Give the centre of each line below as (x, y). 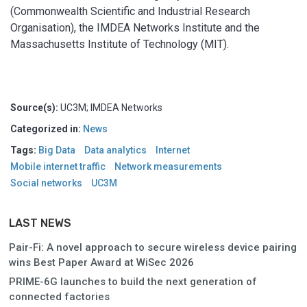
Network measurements (168, 166)
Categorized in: (47, 128)
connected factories (59, 296)
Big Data (57, 150)
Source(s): (35, 107)
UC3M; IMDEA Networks (111, 107)
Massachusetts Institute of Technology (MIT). (120, 44)
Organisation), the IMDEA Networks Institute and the (135, 27)
